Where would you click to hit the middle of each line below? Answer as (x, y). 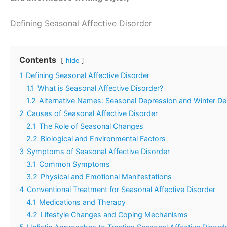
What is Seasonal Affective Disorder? (100, 88)
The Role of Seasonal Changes (91, 126)
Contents (38, 60)
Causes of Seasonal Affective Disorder (92, 113)
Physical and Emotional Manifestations (106, 177)
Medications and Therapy (82, 202)
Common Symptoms (74, 164)
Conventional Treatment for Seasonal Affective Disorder (121, 190)
